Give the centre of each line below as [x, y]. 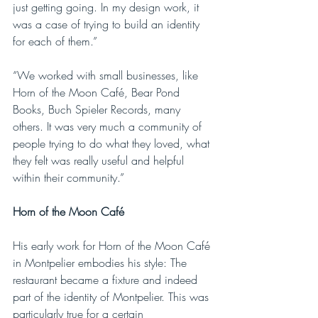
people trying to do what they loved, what [113, 143]
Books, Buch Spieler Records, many [98, 109]
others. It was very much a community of [109, 126]
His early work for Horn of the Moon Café [113, 245]
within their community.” [68, 177]
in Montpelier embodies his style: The [102, 262]
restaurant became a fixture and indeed [107, 279]
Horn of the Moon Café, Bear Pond [98, 92]
